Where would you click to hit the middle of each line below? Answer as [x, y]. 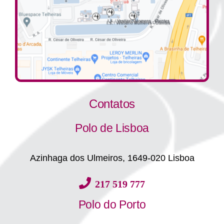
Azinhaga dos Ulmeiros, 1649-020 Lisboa [112, 158]
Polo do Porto [112, 204]
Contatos [112, 103]
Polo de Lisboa [112, 128]
